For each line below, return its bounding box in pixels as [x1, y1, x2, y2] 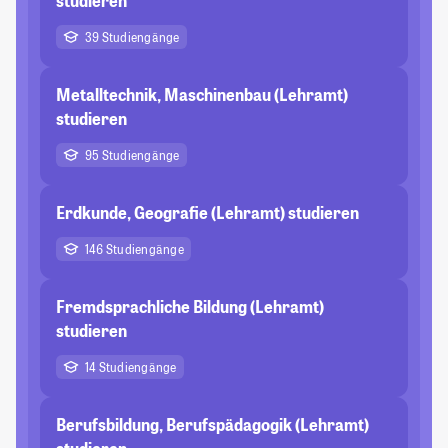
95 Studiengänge [85, 147, 180, 164]
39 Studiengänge [85, 29, 180, 46]
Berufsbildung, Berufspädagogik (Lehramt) [56, 414, 369, 436]
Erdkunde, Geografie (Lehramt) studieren [56, 202, 359, 224]
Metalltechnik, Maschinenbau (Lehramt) [56, 84, 348, 106]
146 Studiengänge [85, 241, 184, 258]
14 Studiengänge [85, 359, 177, 376]
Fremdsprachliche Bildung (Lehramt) [56, 296, 324, 318]
